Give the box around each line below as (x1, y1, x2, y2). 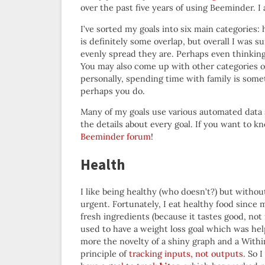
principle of (80, 248, 129, 259)
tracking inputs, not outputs (129, 248, 243, 259)
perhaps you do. (80, 85, 145, 96)
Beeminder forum (80, 131, 151, 142)
